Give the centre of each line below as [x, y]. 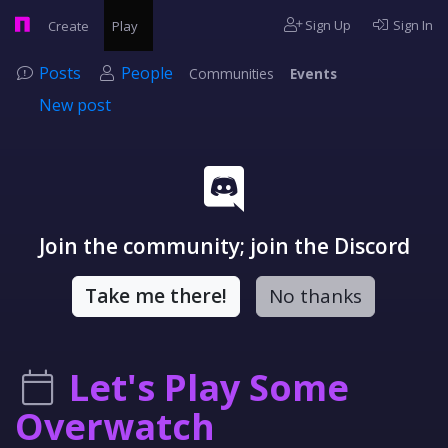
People [147, 73]
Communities [231, 73]
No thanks [315, 296]
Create [70, 26]
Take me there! [155, 296]
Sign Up [327, 25]
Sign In [411, 25]
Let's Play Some [209, 387]
